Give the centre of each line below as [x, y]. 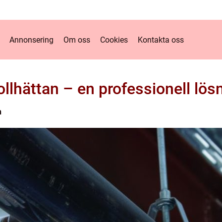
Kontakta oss [161, 40]
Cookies [114, 40]
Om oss [77, 40]
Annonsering [31, 40]
